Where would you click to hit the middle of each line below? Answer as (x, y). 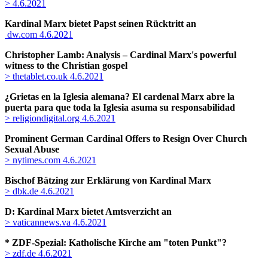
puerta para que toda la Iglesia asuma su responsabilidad (120, 108)
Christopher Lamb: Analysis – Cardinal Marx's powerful (121, 55)
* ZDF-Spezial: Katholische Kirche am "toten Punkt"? (116, 243)
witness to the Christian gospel (66, 66)
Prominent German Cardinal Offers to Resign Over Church (126, 139)
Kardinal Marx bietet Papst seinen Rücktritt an (100, 24)
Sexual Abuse (32, 150)
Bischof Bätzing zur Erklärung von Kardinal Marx (108, 181)
